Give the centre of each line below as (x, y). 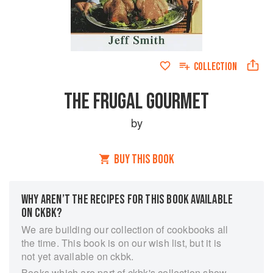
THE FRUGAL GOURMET (136, 102)
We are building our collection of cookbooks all (125, 229)
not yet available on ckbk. (78, 256)
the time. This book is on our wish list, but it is (122, 243)
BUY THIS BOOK (144, 159)
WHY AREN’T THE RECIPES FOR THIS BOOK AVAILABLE (127, 200)
